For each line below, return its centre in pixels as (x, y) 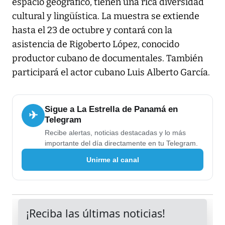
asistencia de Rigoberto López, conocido (96, 44)
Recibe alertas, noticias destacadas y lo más (115, 133)
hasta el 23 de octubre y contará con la (92, 30)
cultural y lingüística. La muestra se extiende (106, 16)
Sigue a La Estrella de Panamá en (111, 109)
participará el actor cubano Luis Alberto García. (111, 73)
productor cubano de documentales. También (107, 59)
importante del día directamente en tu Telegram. (121, 143)
